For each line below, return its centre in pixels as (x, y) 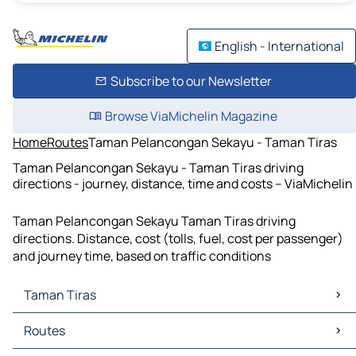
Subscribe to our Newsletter (191, 81)
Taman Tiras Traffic (72, 340)
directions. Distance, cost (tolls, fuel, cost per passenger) (178, 239)
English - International (279, 46)
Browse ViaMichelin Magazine (191, 116)
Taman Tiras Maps (69, 322)
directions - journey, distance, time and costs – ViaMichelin (183, 183)
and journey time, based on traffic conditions (142, 256)
